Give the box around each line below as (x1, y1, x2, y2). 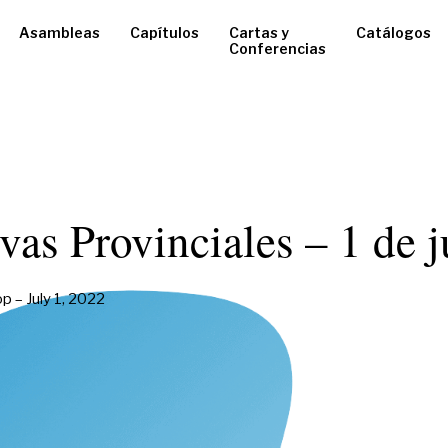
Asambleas (19, 24, 100, 42)
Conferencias (229, 40, 326, 58)
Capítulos (130, 24, 199, 42)
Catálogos (356, 24, 431, 42)
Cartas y (229, 24, 289, 42)
